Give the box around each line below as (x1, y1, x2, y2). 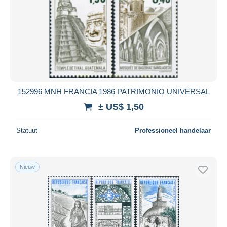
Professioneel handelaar (135, 126, 211, 134)
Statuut (16, 126, 37, 134)
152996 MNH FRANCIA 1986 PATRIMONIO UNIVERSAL (17, 87, 210, 96)
